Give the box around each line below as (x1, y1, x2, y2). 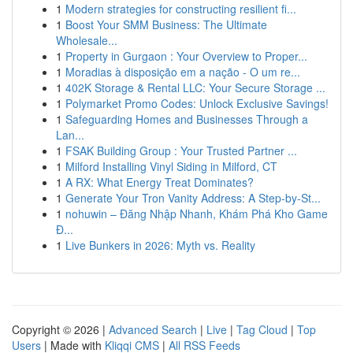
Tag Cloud (236, 321, 288, 337)
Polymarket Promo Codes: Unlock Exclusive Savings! (65, 95, 329, 111)
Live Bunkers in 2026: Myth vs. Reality (65, 237, 255, 253)
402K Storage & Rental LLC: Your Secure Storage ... (65, 80, 325, 95)
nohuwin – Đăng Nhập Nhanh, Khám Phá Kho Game (65, 206, 328, 221)
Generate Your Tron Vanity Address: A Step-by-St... (65, 190, 321, 206)
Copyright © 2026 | (12, 321, 109, 337)
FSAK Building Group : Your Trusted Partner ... (65, 143, 297, 158)
